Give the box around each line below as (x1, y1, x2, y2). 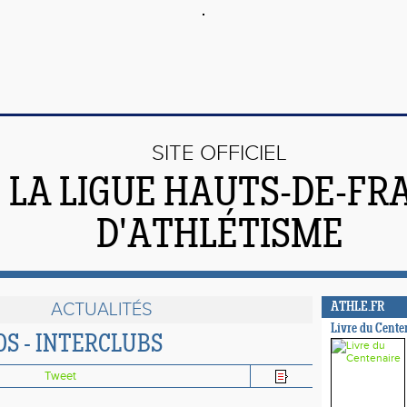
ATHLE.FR (331, 301, 384, 314)
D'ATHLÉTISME (95, 216, 343, 258)
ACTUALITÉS (50, 299, 153, 321)
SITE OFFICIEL (152, 141, 287, 166)
